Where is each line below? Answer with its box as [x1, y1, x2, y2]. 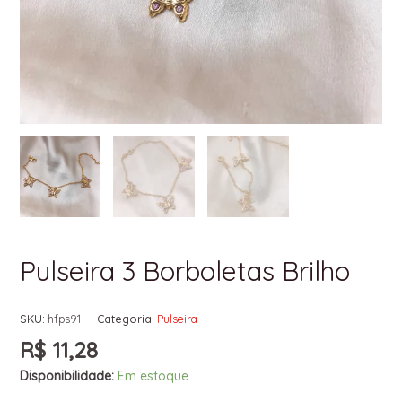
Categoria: [96, 310, 157, 326]
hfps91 [47, 310, 81, 326]
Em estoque [117, 368, 188, 385]
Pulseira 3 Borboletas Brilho [19, 254, 350, 289]
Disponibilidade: [19, 368, 114, 385]
